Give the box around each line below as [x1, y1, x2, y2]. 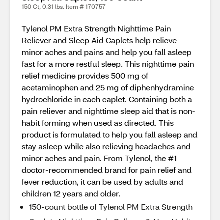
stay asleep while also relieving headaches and [22, 141, 191, 151]
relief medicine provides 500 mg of [22, 70, 148, 81]
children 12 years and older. [22, 188, 120, 198]
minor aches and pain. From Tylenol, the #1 [22, 153, 177, 163]
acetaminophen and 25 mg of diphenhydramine [22, 82, 194, 92]
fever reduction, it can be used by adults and [22, 176, 183, 187]
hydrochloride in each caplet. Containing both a [22, 94, 192, 104]
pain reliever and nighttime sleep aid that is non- [22, 106, 195, 116]
